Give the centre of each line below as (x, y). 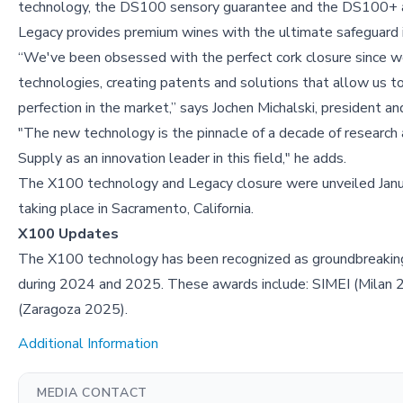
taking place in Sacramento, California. (136, 208)
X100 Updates (68, 233)
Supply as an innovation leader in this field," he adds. (182, 158)
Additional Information (88, 343)
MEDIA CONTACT (93, 392)
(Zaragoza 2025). (73, 309)
